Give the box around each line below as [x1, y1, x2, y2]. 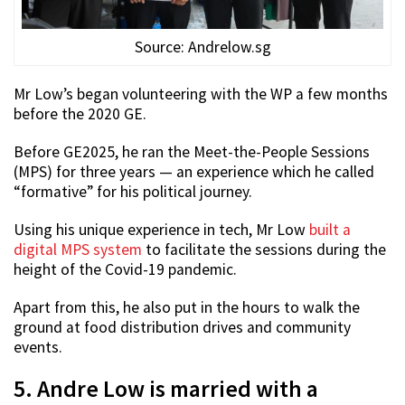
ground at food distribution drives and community [14, 317, 351, 338]
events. [14, 337, 62, 358]
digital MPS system [14, 240, 142, 260]
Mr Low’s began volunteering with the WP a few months [14, 84, 388, 105]
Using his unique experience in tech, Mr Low [14, 220, 309, 240]
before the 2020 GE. [14, 104, 146, 125]
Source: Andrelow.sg [134, 37, 271, 58]
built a [309, 220, 351, 240]
